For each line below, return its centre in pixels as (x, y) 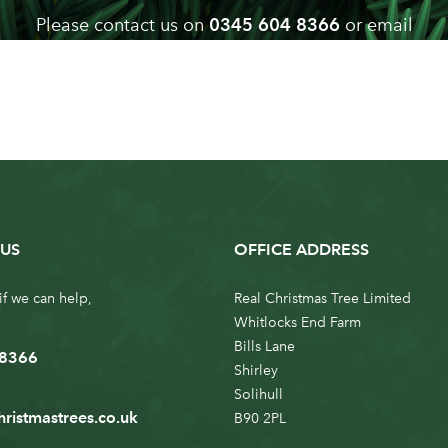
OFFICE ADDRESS (301, 249)
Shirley (255, 370)
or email (376, 24)
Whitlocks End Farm (297, 322)
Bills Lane (264, 346)
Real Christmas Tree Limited (322, 298)
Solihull (258, 394)
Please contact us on (122, 24)
